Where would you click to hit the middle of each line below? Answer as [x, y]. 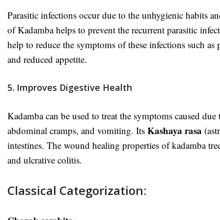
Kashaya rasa [175, 130]
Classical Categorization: [77, 190]
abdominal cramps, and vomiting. [72, 130]
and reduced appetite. [47, 59]
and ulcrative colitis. [45, 160]
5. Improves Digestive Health [70, 87]
